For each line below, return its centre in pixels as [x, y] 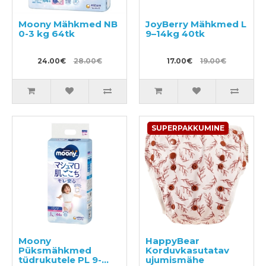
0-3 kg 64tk [47, 34]
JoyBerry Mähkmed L [196, 24]
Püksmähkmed [55, 251]
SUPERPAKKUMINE [188, 128]
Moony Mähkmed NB [68, 24]
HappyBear [172, 241]
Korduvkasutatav [187, 251]
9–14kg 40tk [175, 34]
